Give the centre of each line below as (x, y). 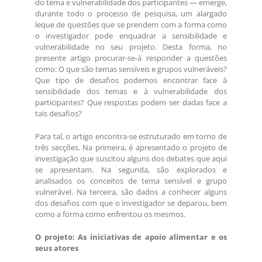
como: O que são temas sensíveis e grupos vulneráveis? (131, 69)
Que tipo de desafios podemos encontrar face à (131, 80)
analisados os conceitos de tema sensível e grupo (131, 181)
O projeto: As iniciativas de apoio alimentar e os (131, 237)
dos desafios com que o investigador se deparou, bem (131, 203)
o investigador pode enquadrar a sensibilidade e (131, 36)
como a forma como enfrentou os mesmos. (110, 214)
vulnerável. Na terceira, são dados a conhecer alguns (131, 192)
